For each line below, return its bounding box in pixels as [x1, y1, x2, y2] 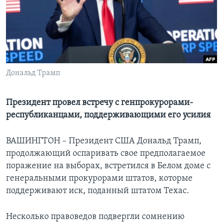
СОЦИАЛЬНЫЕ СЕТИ [9, 40, 68, 48]
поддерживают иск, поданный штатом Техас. [6, 186, 189, 196]
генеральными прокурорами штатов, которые [6, 174, 193, 184]
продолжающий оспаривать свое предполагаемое [6, 149, 206, 159]
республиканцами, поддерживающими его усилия [6, 111, 211, 120]
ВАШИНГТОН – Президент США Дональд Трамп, [6, 136, 202, 146]
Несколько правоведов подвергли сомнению [6, 212, 185, 222]
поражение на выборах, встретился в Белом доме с [6, 161, 211, 171]
